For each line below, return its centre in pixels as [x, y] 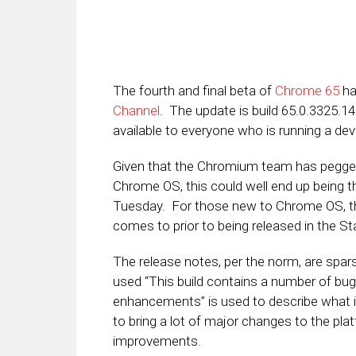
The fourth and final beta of [194, 91]
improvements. [157, 341]
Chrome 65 [307, 91]
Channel [136, 110]
